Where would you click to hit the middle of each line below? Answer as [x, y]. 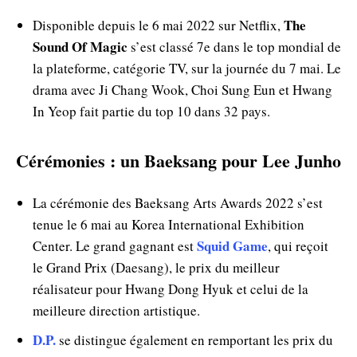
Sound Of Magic [80, 46]
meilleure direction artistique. [116, 310]
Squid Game [232, 245]
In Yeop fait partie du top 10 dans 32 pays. [151, 111]
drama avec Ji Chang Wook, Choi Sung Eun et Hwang [182, 89]
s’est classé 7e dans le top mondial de [234, 46]
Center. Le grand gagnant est [115, 245]
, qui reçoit [298, 245]
